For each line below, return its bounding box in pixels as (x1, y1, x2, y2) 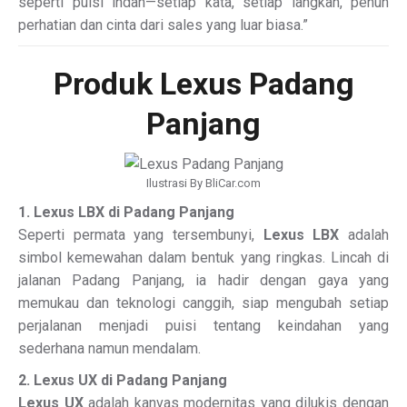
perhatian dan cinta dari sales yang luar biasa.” (18, 16, 308, 34)
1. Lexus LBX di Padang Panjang (18, 203, 234, 221)
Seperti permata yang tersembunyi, (18, 226, 263, 243)
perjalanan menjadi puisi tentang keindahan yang (18, 317, 389, 334)
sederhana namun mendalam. (18, 340, 201, 357)
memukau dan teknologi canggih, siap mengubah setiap (18, 294, 389, 312)
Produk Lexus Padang (53, 65, 354, 102)
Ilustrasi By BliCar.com (146, 176, 261, 190)
